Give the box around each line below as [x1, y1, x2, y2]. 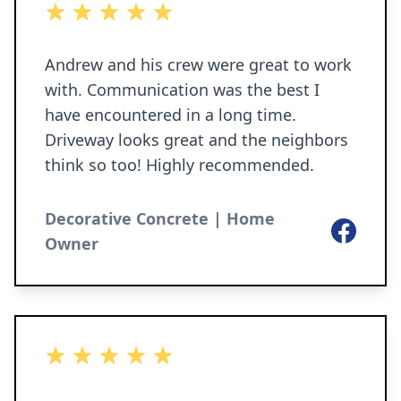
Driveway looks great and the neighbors [45, 129, 348, 150]
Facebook [330, 218, 396, 238]
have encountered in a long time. [45, 104, 296, 125]
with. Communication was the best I [45, 79, 320, 100]
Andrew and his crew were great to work [45, 54, 352, 75]
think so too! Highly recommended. [45, 154, 314, 175]
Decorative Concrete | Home [45, 208, 275, 229]
